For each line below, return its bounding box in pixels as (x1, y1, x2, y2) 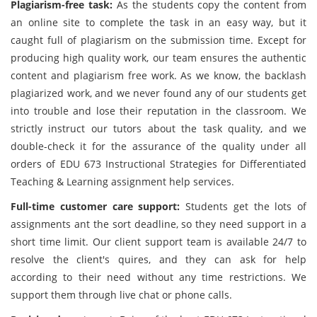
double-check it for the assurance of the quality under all (11, 139, 306, 153)
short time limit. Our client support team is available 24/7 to (11, 235, 306, 248)
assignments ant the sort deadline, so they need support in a (11, 217, 306, 231)
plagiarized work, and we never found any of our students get (11, 86, 306, 100)
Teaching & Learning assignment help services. (11, 175, 234, 188)
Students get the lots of (180, 200, 306, 213)
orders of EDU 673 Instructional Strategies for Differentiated (11, 157, 306, 171)
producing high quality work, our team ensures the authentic (11, 51, 306, 64)
